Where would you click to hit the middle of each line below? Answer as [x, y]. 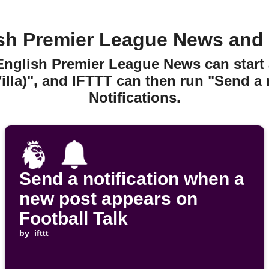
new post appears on [108, 199]
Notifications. [134, 98]
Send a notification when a [132, 179]
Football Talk [74, 219]
